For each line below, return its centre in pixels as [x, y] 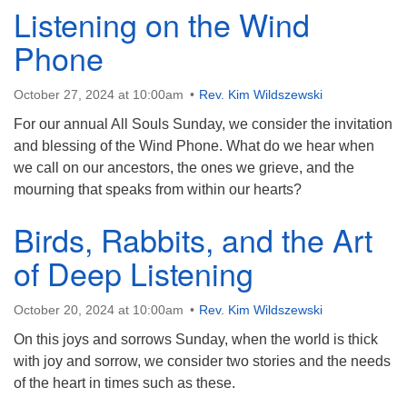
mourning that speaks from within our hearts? [158, 189]
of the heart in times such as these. [124, 383]
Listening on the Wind [162, 24]
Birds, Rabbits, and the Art [193, 239]
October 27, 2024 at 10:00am [99, 94]
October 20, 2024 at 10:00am [99, 310]
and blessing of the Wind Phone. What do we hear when [194, 146]
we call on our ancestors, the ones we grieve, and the [184, 168]
